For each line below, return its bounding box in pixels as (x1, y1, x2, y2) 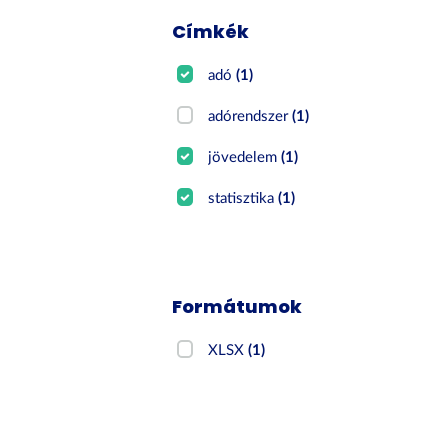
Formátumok (172, 294, 302, 319)
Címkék (172, 19, 249, 44)
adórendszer (208, 109, 293, 124)
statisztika (208, 191, 279, 206)
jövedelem (208, 150, 282, 165)
